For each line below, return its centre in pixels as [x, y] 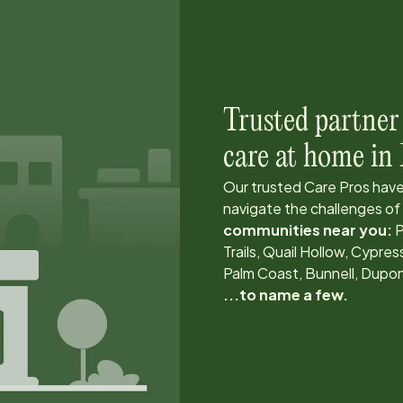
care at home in [311, 157]
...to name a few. [286, 294]
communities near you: [309, 229]
